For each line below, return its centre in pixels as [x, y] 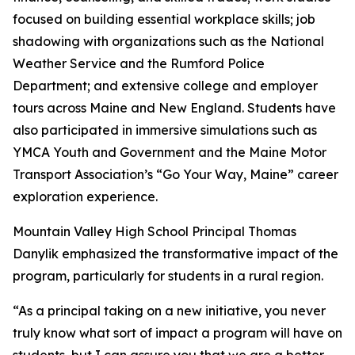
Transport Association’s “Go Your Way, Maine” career [176, 174]
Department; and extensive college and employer [165, 85]
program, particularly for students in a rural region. [168, 275]
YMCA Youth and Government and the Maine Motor [170, 152]
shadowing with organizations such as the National [168, 41]
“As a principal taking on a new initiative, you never [169, 310]
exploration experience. [85, 196]
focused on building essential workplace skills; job [164, 19]
